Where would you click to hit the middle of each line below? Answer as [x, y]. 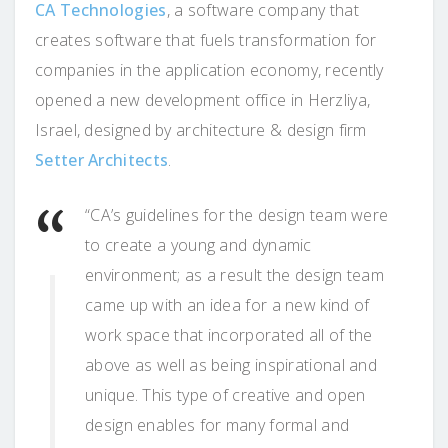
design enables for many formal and [217, 424]
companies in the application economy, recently [209, 69]
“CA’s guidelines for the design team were [237, 214]
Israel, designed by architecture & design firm [201, 129]
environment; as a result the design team [234, 274]
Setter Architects [102, 159]
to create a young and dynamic [198, 244]
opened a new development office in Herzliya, [203, 99]
